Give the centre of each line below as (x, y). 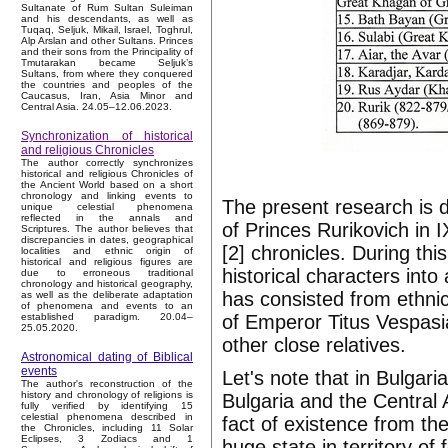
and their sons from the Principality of (107, 52)
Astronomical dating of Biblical (107, 357)
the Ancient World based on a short (107, 185)
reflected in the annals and (107, 218)
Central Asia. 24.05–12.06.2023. (96, 107)
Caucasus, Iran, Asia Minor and (107, 96)
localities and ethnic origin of (107, 251)
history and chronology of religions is (107, 395)
